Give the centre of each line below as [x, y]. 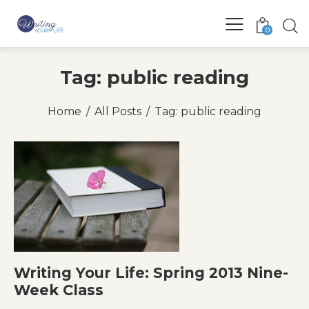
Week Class [59, 290]
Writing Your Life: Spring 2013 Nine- [151, 273]
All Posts [118, 112]
